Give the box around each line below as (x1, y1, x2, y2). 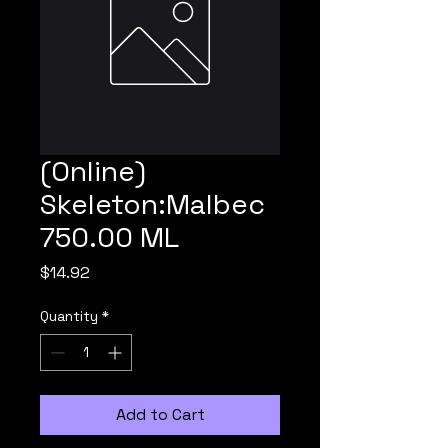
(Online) (40, 153, 146, 189)
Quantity (40, 307, 98, 325)
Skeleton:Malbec (40, 186, 265, 222)
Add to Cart (115, 404, 205, 425)
